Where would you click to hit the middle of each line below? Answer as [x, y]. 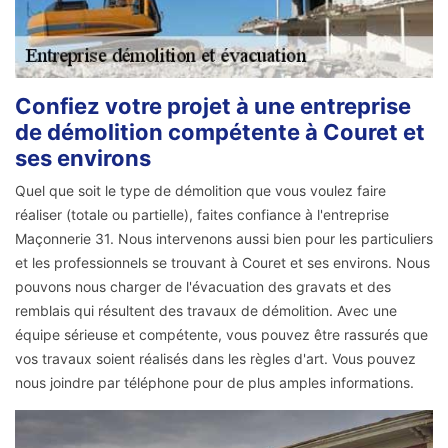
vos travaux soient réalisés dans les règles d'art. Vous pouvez [215, 359]
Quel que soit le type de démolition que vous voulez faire [200, 191]
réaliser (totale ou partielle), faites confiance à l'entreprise [202, 215]
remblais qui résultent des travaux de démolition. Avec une [206, 311]
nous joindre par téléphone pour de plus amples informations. [214, 383]
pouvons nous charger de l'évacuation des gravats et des [203, 287]
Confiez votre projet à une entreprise [213, 106]
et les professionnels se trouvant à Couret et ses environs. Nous [222, 263]
